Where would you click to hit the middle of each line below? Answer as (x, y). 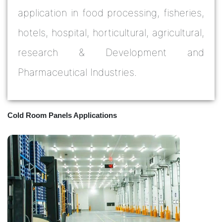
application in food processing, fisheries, (111, 13)
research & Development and (111, 53)
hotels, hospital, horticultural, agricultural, (111, 33)
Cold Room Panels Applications (62, 115)
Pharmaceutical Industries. (77, 72)
